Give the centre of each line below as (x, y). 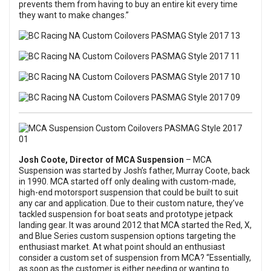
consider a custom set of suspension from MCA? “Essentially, (135, 258)
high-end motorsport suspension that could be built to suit (129, 193)
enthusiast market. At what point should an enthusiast (122, 247)
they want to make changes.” (74, 15)
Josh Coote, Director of (67, 160)
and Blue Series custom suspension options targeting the (127, 236)
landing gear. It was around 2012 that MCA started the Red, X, (135, 225)
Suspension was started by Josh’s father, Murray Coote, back (134, 171)
